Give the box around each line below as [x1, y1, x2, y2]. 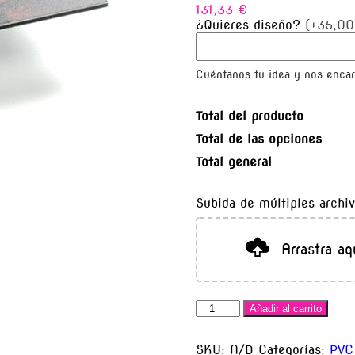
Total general [195, 155, 272, 170]
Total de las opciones [195, 132, 322, 147]
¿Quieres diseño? [195, 17, 300, 33]
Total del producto [195, 109, 303, 124]
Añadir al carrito [250, 303, 323, 315]
